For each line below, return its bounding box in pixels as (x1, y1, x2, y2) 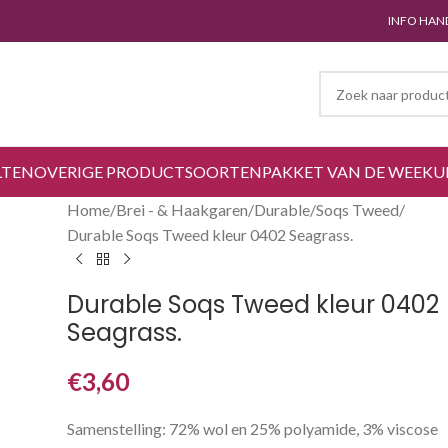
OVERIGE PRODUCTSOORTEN (34, 162, 262, 181)
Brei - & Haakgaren (116, 200, 249, 219)
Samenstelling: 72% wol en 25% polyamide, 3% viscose (67, 419, 439, 438)
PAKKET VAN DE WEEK (262, 162, 433, 181)
